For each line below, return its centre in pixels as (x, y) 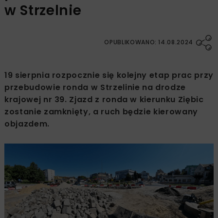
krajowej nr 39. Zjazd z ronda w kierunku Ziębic (104, 100)
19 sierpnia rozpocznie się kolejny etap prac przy (109, 75)
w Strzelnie (43, 11)
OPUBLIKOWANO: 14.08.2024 (149, 42)
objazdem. (27, 124)
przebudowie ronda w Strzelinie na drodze (95, 88)
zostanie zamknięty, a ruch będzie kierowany (101, 112)
